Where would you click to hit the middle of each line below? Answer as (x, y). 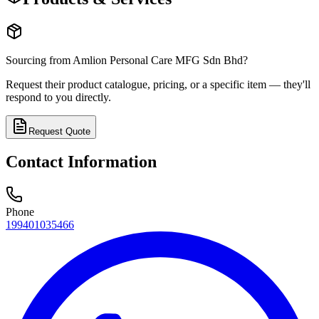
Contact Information (81, 162)
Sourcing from (39, 60)
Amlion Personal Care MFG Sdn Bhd (158, 60)
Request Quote (59, 131)
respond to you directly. (58, 97)
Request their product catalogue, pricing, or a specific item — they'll (158, 84)
